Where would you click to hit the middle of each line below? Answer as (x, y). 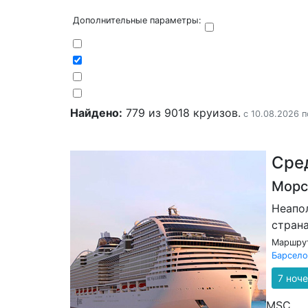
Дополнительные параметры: (137, 20)
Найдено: (96, 113)
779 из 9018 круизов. (181, 113)
